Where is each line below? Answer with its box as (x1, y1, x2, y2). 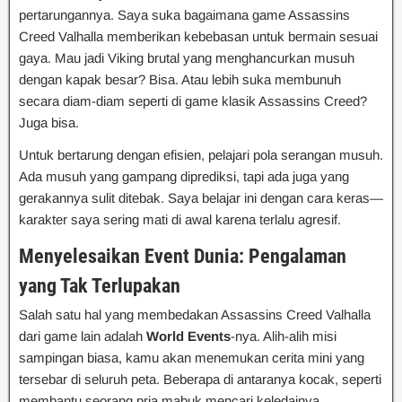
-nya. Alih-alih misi (231, 328, 336, 344)
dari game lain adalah (19, 328, 146, 344)
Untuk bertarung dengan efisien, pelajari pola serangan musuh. (19, 146, 383, 162)
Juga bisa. (19, 114, 79, 130)
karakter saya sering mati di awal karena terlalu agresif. (19, 211, 341, 227)
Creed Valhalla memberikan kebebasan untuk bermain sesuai (19, 28, 378, 44)
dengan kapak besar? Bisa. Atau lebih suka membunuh (19, 71, 341, 87)
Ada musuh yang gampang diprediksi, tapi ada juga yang (19, 168, 349, 184)
